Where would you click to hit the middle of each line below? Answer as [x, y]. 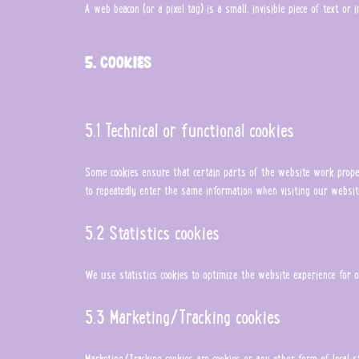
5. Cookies [119, 62]
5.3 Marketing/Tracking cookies [183, 316]
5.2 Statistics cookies [153, 232]
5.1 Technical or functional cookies [190, 129]
